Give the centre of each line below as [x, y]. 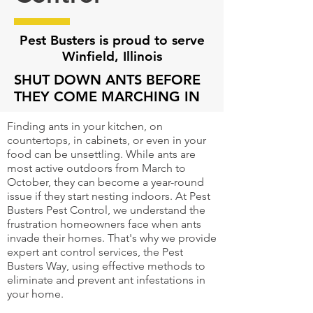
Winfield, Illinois [112, 56]
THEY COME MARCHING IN [107, 96]
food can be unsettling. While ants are [101, 154]
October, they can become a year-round [105, 182]
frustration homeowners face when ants [104, 224]
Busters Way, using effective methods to [106, 266]
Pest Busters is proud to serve [112, 40]
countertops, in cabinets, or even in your [107, 140]
